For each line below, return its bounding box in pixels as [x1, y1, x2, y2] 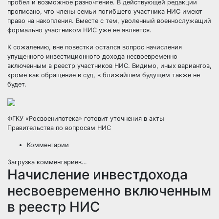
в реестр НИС [7, 198, 100, 215]
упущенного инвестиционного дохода [7, 53, 125, 60]
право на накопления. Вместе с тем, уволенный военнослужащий [7, 17, 211, 24]
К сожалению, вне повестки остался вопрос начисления [7, 44, 182, 51]
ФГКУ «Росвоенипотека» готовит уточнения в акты [7, 115, 164, 122]
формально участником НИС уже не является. [7, 26, 152, 34]
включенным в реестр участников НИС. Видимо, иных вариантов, [7, 62, 212, 69]
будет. [7, 81, 26, 88]
